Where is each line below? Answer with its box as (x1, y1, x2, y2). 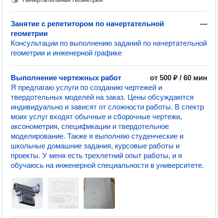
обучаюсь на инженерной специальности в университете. (11, 161, 204, 169)
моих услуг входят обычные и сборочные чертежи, (11, 112, 182, 121)
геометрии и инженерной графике (11, 49, 122, 57)
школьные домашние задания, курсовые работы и (11, 142, 180, 150)
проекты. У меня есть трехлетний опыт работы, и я (11, 151, 182, 160)
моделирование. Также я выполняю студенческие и (11, 132, 183, 140)
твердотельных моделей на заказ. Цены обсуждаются (11, 93, 194, 101)
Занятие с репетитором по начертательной (11, 19, 164, 28)
